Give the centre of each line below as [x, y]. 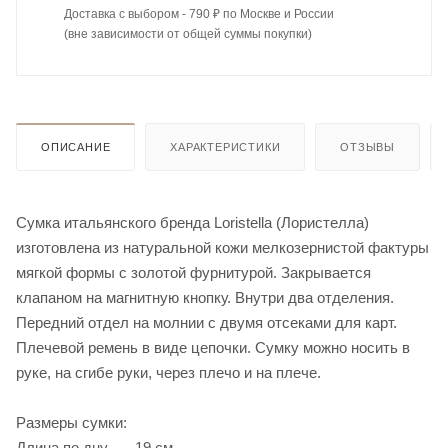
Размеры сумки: [71, 422]
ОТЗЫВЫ [368, 146]
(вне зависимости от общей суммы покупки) [188, 34]
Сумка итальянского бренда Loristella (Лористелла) [192, 222]
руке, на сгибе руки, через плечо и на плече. [168, 372]
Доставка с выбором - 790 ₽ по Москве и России [199, 14]
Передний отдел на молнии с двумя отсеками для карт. [206, 322]
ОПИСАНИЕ [76, 146]
